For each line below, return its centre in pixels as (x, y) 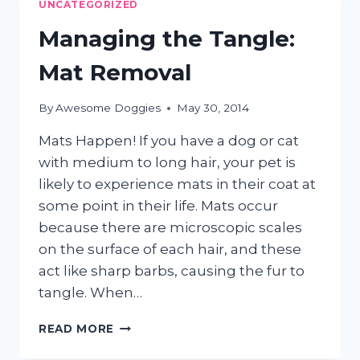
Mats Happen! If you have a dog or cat (169, 141)
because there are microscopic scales (170, 228)
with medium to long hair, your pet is (167, 163)
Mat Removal (115, 72)
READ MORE (77, 329)
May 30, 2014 (213, 108)
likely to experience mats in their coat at (177, 184)
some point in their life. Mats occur (158, 206)
